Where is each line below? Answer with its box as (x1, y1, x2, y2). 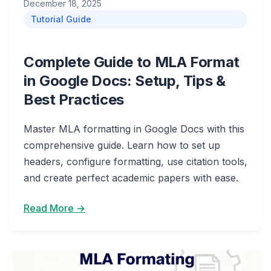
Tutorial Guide (31, 14, 91, 24)
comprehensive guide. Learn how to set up (24, 139, 220, 151)
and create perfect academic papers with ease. (24, 172, 238, 184)
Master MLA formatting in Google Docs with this (24, 123, 244, 135)
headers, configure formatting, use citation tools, (24, 155, 247, 168)
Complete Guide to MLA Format (24, 53, 240, 71)
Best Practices (24, 91, 124, 108)
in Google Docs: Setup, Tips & (24, 72, 226, 90)
